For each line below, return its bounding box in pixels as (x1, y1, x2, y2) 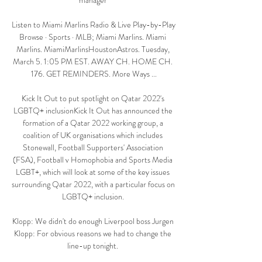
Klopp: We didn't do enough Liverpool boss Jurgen (12, 215, 174, 227)
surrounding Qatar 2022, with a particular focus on (12, 178, 175, 191)
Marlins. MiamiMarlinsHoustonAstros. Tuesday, (16, 43, 170, 56)
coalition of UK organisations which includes (23, 129, 163, 142)
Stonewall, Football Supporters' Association (22, 142, 163, 154)
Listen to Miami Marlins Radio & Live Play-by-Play (12, 19, 175, 31)
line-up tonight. (67, 240, 120, 252)
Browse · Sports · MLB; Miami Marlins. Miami (19, 31, 166, 43)
